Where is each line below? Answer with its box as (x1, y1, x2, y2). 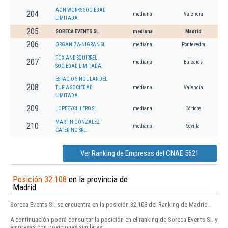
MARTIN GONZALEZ (55, 119, 100, 125)
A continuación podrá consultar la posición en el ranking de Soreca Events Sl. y (10, 216, 217, 224)
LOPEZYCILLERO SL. (55, 106, 98, 112)
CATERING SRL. (55, 127, 88, 133)
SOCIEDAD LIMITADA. (55, 63, 103, 69)
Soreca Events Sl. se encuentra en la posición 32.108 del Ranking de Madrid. (10, 201, 209, 209)
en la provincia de (67, 174, 128, 185)
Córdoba (185, 106, 202, 112)
